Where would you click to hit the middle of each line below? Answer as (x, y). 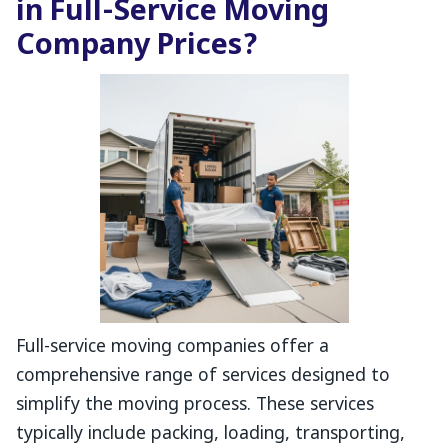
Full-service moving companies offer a (172, 347)
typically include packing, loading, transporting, (210, 434)
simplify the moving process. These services (195, 405)
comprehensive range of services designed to (203, 376)
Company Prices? (137, 47)
